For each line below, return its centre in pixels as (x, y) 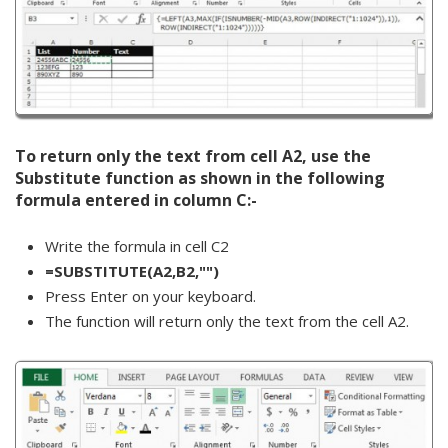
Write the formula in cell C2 (137, 246)
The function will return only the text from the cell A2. (227, 321)
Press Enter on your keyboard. (150, 296)
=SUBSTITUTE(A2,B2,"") (132, 271)
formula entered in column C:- (136, 200)
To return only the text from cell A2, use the (193, 156)
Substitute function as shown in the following (200, 178)
